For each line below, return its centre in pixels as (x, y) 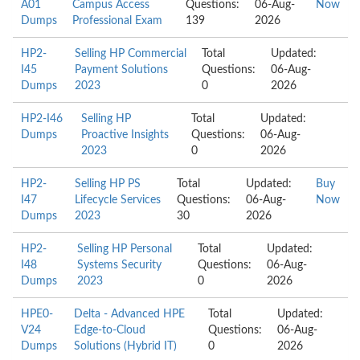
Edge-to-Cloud (109, 330)
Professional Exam (117, 21)
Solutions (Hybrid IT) (125, 346)
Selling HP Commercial (130, 54)
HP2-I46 (42, 119)
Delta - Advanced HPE (129, 314)
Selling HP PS (107, 184)
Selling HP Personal (124, 249)
